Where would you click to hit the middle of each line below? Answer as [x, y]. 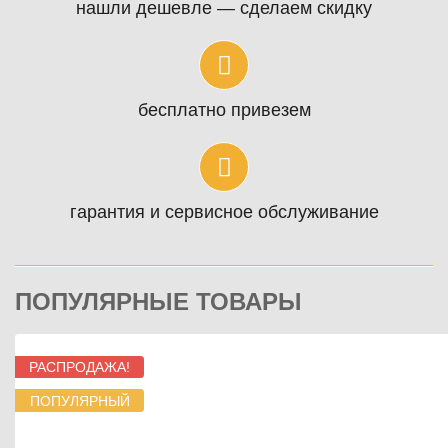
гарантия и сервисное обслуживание [224, 212]
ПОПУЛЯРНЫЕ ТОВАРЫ [158, 301]
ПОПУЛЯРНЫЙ [79, 400]
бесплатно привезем [224, 110]
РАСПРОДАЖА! [79, 367]
